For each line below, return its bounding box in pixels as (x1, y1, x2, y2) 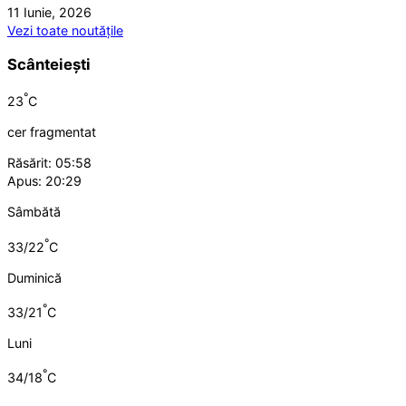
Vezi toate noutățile (7, 23, 123, 39)
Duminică (7, 269, 62, 285)
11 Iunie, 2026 (7, 5, 92, 21)
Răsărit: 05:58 (7, 154, 92, 170)
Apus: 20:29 (7, 172, 82, 188)
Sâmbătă (7, 204, 61, 220)
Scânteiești (7, 54, 91, 73)
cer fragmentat (7, 123, 96, 140)
